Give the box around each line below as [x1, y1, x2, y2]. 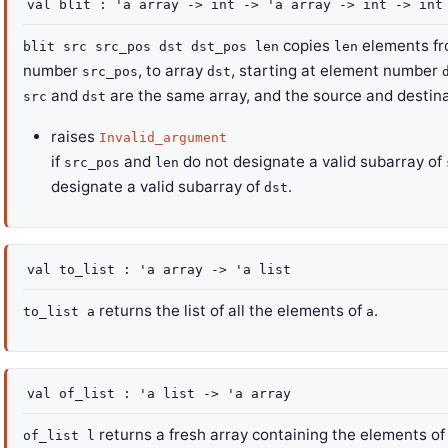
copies [279, 36, 334, 55]
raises [51, 127, 95, 146]
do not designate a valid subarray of [179, 152, 446, 171]
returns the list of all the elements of [95, 301, 366, 320]
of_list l [23, 428, 95, 443]
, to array [138, 61, 207, 80]
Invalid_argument [99, 130, 227, 145]
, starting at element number [231, 61, 442, 80]
